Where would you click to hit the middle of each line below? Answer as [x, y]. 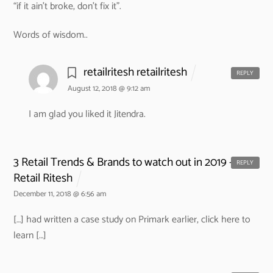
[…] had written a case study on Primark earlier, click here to [132, 220]
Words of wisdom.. [51, 35]
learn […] [30, 236]
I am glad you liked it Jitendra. [87, 115]
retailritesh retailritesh [135, 73]
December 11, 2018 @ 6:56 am [60, 194]
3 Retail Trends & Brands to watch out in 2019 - [123, 162]
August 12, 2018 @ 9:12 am [108, 89]
